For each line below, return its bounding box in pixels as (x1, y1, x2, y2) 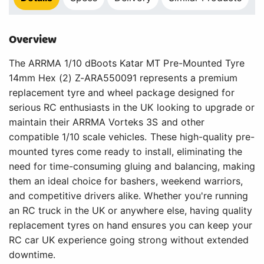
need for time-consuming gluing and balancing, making (9, 160, 255, 173)
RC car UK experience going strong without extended (9, 234, 249, 246)
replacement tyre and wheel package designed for (9, 87, 235, 99)
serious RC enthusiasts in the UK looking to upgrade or (9, 101, 255, 114)
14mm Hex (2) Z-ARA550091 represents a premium (9, 72, 237, 84)
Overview (9, 31, 57, 49)
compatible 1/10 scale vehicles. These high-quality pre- (9, 131, 255, 143)
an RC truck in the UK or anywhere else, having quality (9, 204, 252, 217)
